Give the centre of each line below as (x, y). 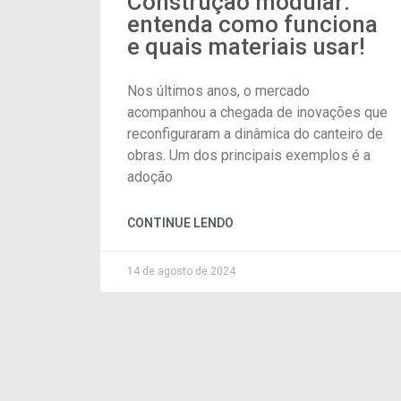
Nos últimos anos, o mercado (218, 90)
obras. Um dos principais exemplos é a (249, 155)
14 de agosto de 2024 (181, 271)
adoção (150, 176)
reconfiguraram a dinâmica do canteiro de (255, 133)
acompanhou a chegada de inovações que (257, 112)
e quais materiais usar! (246, 46)
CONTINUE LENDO (180, 222)
